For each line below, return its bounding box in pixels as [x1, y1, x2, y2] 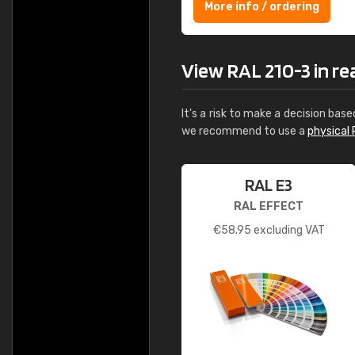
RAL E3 [245, 174, 292, 195]
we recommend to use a [181, 124, 307, 138]
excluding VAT [250, 223, 325, 237]
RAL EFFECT [234, 200, 303, 213]
